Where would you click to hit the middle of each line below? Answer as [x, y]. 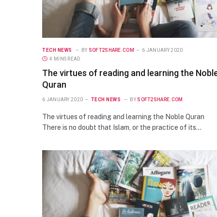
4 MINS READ [65, 59]
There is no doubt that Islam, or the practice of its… [122, 127]
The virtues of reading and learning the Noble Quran [123, 116]
